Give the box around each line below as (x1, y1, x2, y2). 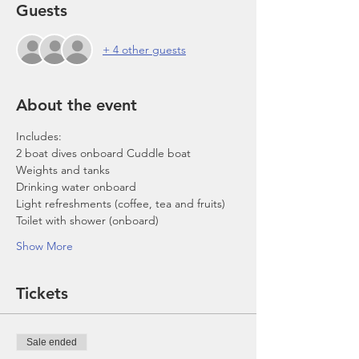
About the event (16, 95, 137, 115)
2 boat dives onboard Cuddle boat (16, 146, 191, 160)
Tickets (16, 284, 68, 303)
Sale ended (26, 337, 77, 348)
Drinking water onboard (16, 179, 136, 194)
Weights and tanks (16, 163, 110, 177)
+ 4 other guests (103, 42, 186, 57)
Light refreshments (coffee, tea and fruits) (16, 196, 225, 211)
